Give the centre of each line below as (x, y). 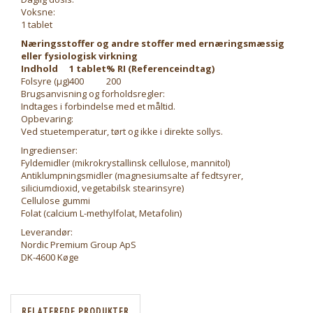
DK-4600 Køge (50, 257)
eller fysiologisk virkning (79, 56)
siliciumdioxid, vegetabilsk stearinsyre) (102, 188)
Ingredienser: (49, 151)
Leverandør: (47, 232)
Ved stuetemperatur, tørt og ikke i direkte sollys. (122, 132)
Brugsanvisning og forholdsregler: (93, 94)
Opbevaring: (47, 119)
